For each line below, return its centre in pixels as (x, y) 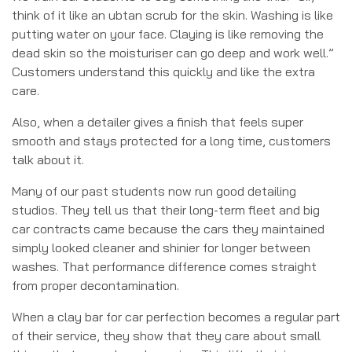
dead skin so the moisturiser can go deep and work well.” (173, 53)
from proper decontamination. (95, 286)
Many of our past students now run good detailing (154, 191)
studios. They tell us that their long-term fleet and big (166, 210)
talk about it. (48, 160)
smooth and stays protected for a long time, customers (171, 141)
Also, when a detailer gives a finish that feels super (158, 122)
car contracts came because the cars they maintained (168, 229)
